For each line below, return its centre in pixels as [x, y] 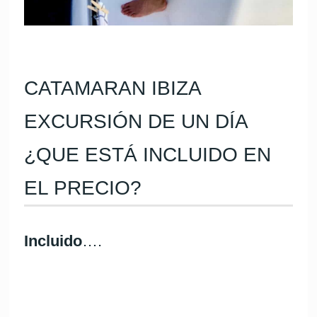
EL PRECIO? [83, 188]
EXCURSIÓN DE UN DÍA [137, 122]
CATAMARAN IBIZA [113, 88]
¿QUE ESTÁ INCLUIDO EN [148, 155]
